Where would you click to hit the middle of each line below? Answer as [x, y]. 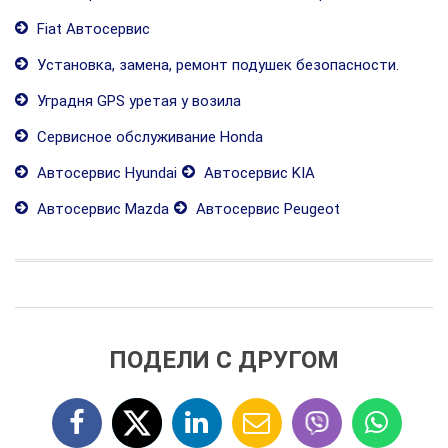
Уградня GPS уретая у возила [137, 101]
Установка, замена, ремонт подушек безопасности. [216, 65]
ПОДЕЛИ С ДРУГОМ [224, 360]
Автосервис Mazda [101, 209]
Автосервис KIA [257, 173]
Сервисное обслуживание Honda [148, 137]
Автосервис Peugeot [266, 209]
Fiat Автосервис [91, 29]
